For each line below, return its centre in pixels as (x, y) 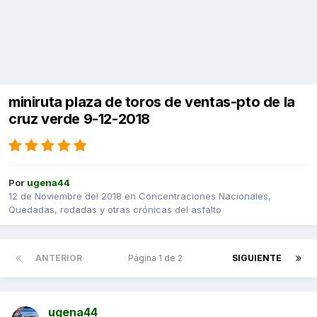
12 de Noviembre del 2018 (65, 196)
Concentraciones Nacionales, (205, 196)
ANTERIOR (59, 258)
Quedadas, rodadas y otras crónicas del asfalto (115, 210)
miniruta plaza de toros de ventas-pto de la (152, 102)
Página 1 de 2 (157, 258)
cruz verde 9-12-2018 (80, 119)
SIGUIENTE (257, 258)
